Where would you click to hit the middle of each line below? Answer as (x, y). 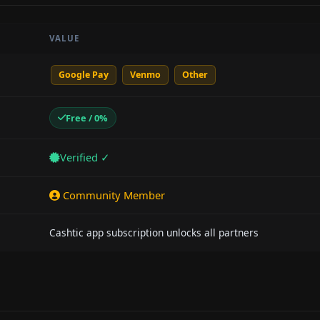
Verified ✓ (85, 157)
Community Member (112, 195)
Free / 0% (87, 117)
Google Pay (83, 75)
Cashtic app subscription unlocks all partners (154, 232)
